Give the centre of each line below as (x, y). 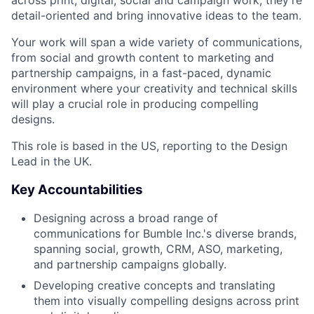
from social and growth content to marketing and (143, 57)
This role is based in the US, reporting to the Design (149, 146)
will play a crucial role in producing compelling (135, 104)
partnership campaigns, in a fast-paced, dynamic (141, 73)
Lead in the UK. (52, 161)
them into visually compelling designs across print (166, 301)
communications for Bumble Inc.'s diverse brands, (165, 234)
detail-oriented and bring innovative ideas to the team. (156, 15)
